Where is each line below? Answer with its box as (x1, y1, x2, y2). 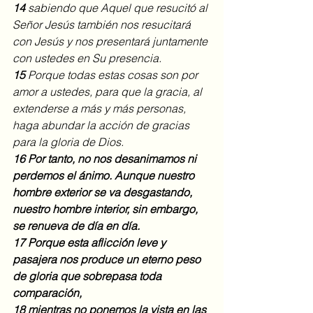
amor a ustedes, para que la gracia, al (13, 85, 205, 99)
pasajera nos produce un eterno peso (13, 252, 203, 267)
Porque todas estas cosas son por (25, 68, 201, 82)
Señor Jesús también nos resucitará (13, 17, 194, 32)
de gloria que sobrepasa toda (13, 269, 164, 284)
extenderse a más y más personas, (13, 101, 189, 116)
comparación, (13, 286, 82, 300)
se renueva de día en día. (13, 219, 140, 233)
